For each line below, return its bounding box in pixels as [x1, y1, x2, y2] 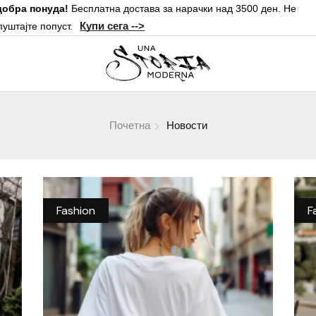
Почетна [109, 119, 151, 133]
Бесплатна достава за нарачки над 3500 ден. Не [68, 3, 297, 14]
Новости [166, 119, 207, 133]
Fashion [56, 202, 96, 218]
